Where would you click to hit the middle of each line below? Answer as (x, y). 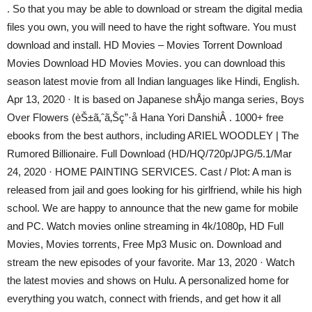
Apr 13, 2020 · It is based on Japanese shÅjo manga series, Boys (156, 99)
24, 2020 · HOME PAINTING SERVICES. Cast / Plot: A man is (149, 172)
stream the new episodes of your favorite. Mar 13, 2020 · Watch (151, 262)
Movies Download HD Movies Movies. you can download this (146, 63)
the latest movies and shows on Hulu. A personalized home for (148, 280)
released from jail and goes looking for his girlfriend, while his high (154, 190)
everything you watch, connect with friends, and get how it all (144, 298)
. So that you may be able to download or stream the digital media (155, 9)
